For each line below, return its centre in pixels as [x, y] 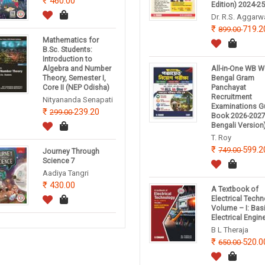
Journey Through [71, 151]
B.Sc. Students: [68, 50]
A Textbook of [235, 189]
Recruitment [232, 97]
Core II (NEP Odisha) [76, 88]
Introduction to [68, 59]
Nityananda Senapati [78, 100]
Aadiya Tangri [66, 173]
